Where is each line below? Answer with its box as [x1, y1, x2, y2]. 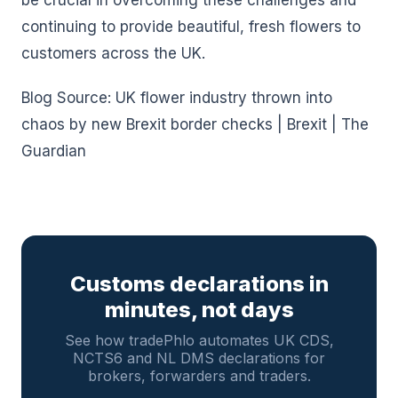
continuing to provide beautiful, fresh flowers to [21, 18, 361, 36]
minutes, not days [104, 297, 294, 322]
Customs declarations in [69, 271, 329, 297]
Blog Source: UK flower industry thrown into [21, 89, 332, 107]
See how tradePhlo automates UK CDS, [64, 331, 334, 349]
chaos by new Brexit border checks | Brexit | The [21, 115, 369, 133]
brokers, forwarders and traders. [87, 367, 311, 385]
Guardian [21, 142, 86, 160]
